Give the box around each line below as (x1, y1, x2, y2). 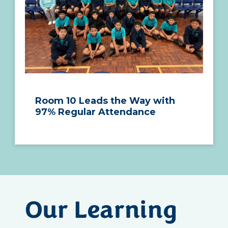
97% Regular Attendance (35, 106, 156, 118)
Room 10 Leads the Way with (35, 95, 175, 106)
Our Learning (25, 199, 177, 224)
